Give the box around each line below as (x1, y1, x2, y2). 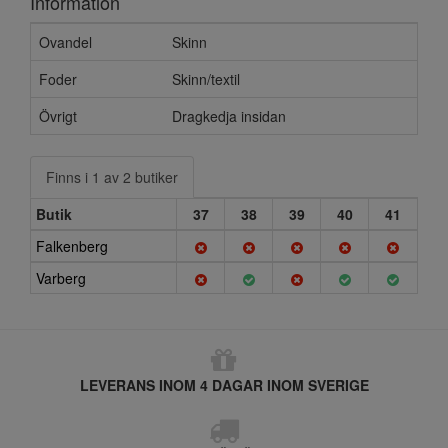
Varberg (36, 268, 86, 288)
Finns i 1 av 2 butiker (46, 167, 178, 187)
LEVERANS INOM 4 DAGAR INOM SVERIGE (79, 375, 369, 395)
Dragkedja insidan (172, 106, 286, 126)
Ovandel (39, 32, 92, 52)
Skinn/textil (172, 69, 240, 89)
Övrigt (39, 106, 77, 126)
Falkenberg (36, 236, 108, 256)
